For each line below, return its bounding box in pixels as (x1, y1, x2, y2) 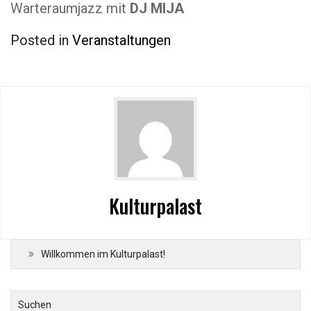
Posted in (10, 32, 72, 49)
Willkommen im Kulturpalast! (41, 249, 165, 260)
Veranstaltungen (72, 32, 171, 49)
